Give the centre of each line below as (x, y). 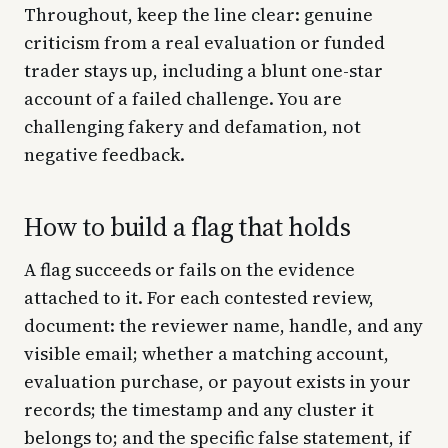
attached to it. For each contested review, (199, 297)
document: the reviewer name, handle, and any (223, 325)
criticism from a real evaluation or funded (204, 42)
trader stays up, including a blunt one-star (203, 70)
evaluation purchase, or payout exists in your (217, 381)
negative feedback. (104, 154)
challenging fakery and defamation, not (192, 126)
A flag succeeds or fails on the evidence (189, 269)
